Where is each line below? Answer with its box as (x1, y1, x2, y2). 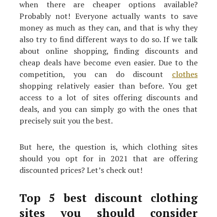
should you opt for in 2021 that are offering (19, 153, 198, 164)
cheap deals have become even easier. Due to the (19, 57, 198, 68)
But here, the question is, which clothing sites (19, 141, 198, 153)
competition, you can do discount (19, 69, 172, 80)
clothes (172, 69, 198, 80)
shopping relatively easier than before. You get (19, 80, 198, 92)
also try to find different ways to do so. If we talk (19, 34, 198, 45)
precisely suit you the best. (19, 115, 113, 126)
